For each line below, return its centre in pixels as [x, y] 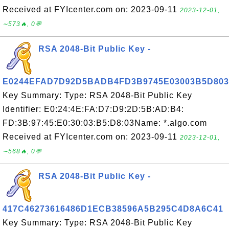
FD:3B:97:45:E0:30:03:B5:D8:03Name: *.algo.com [105, 123]
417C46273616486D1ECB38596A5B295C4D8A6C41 [113, 209]
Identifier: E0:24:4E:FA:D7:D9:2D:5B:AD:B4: [93, 109]
